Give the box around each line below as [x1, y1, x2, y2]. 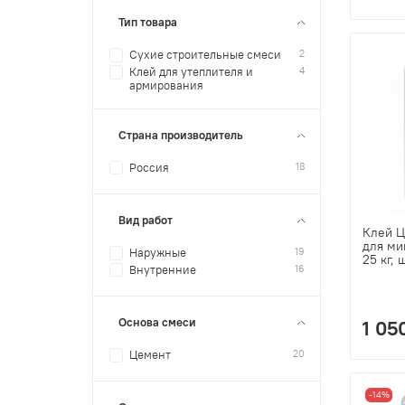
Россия [129, 160, 170, 174]
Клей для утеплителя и [129, 65, 254, 80]
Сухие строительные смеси [129, 48, 282, 62]
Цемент [129, 347, 172, 362]
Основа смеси [118, 314, 197, 330]
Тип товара [118, 14, 178, 31]
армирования [129, 79, 204, 93]
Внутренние [129, 262, 197, 277]
